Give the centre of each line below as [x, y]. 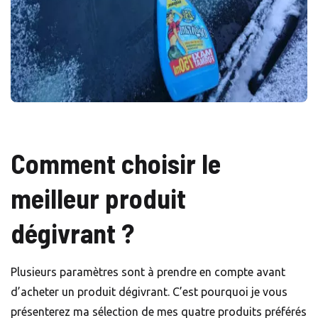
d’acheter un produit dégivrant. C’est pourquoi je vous [149, 292]
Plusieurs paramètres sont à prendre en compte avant [148, 272]
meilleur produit [98, 198]
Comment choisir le [116, 164]
